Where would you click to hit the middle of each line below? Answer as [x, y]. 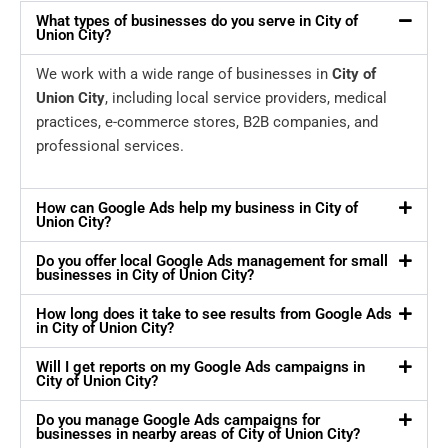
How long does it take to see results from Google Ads [214, 314]
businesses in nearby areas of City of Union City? [198, 434]
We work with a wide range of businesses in [184, 74]
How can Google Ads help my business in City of [197, 208]
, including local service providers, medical [246, 98]
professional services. [110, 146]
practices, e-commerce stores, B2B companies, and [207, 122]
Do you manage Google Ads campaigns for [178, 420]
